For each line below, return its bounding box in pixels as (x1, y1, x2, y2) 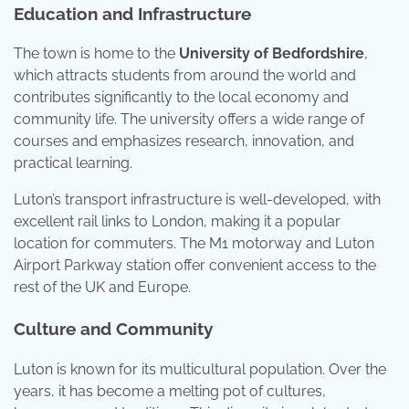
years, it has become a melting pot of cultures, (14, 382, 326, 400)
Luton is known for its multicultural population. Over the (14, 360, 386, 378)
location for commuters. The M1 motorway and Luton (14, 235, 374, 253)
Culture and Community (14, 319, 213, 340)
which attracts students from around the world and (14, 67, 356, 85)
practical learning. (14, 154, 132, 173)
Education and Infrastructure (14, 3, 251, 24)
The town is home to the (14, 45, 179, 63)
